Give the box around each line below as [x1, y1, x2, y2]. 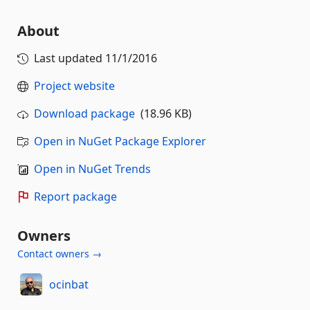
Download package [34, 106, 135, 121]
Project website [34, 78, 115, 93]
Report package [34, 189, 117, 204]
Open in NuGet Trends [34, 161, 151, 176]
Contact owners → [17, 247, 102, 260]
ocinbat [48, 276, 89, 292]
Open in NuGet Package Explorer [34, 134, 206, 149]
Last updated [34, 51, 105, 66]
